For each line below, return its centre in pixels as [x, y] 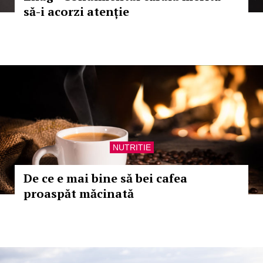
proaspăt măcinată [79, 193]
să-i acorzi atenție [76, 11]
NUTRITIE [131, 147]
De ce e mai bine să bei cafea [105, 178]
